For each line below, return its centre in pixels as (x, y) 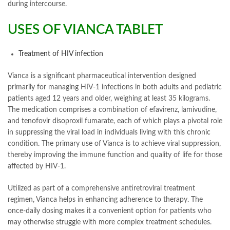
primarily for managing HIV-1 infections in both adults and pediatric (115, 87)
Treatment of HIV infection (61, 54)
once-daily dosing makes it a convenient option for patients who (110, 211)
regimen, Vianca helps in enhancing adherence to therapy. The (105, 199)
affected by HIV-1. (37, 166)
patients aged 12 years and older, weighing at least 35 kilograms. (109, 98)
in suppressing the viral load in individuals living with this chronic (109, 132)
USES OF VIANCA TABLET (85, 30)
